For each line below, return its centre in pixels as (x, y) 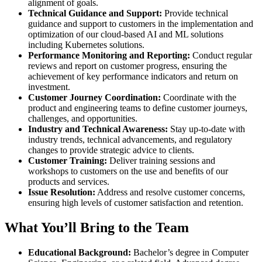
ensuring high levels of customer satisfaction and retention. (136, 202)
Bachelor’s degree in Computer (190, 252)
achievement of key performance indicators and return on (133, 76)
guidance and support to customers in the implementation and (141, 23)
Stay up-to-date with (206, 129)
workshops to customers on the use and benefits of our (128, 171)
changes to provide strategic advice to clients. (111, 150)
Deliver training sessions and (161, 160)
